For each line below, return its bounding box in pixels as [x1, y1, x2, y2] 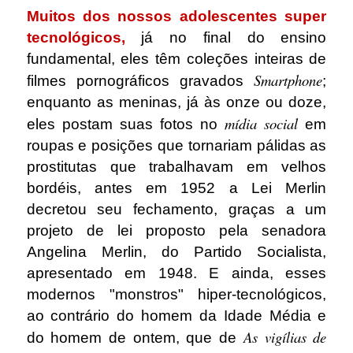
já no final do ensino [124, 28, 327, 46]
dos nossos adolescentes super [83, 7, 327, 24]
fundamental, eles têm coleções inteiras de [26, 50, 327, 67]
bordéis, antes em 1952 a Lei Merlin [26, 179, 327, 196]
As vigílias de [243, 326, 327, 347]
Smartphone [254, 69, 323, 90]
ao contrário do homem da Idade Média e [26, 307, 327, 324]
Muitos [26, 7, 76, 24]
